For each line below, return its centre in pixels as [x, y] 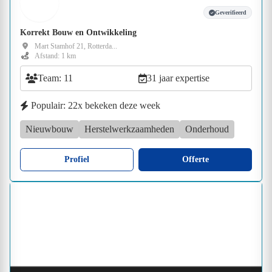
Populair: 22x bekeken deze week [96, 105]
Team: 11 [55, 78]
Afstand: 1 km [55, 56]
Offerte [195, 159]
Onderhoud [207, 129]
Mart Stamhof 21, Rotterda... [76, 46]
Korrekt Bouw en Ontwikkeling [78, 32]
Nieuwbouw [49, 129]
